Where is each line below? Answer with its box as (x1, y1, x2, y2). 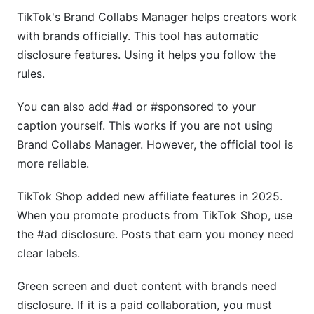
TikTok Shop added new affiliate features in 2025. (17, 189, 282, 203)
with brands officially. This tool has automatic (17, 29, 259, 43)
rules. (17, 67, 45, 81)
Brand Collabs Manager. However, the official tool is (17, 137, 293, 151)
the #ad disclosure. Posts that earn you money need (17, 227, 294, 241)
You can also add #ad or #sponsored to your (17, 100, 256, 114)
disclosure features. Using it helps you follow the (17, 48, 276, 62)
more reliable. (17, 156, 89, 170)
